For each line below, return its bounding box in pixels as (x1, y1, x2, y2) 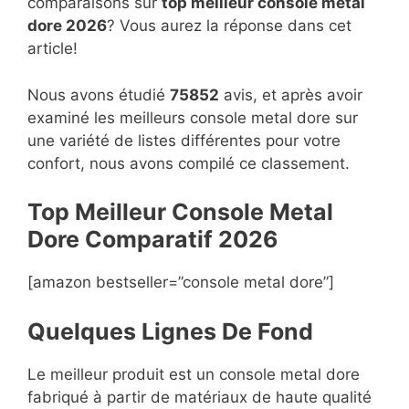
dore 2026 (27, 16, 107, 36)
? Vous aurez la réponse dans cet (107, 16, 351, 36)
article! (27, 39, 78, 58)
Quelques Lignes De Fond (27, 317, 313, 345)
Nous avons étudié (27, 85, 170, 104)
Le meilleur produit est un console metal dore (27, 364, 360, 383)
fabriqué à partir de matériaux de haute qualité (27, 387, 372, 406)
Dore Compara (27, 225, 188, 254)
